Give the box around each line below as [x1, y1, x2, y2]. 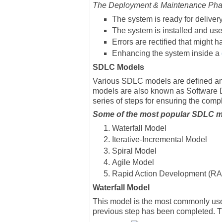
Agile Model [112, 158, 154, 167]
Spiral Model [112, 147, 157, 156]
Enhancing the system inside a [112, 49, 220, 57]
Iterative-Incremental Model [112, 135, 207, 144]
